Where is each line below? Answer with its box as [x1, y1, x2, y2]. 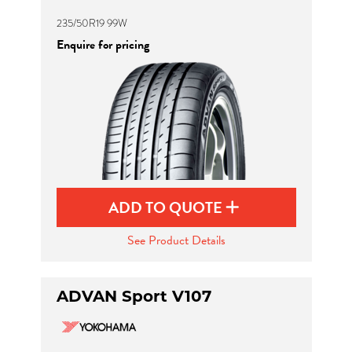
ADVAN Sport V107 [56, 287, 211, 306]
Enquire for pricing [56, 35, 149, 54]
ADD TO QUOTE [108, 196, 225, 219]
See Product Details [126, 231, 225, 250]
